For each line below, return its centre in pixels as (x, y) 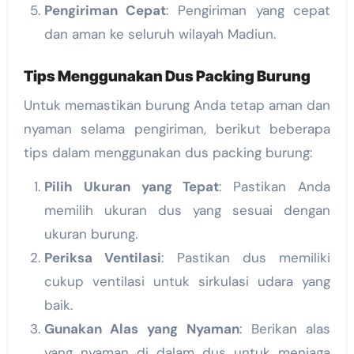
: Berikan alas (285, 329)
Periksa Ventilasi (103, 258)
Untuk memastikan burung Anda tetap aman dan (177, 105)
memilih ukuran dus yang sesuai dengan (187, 211)
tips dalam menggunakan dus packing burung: (168, 153)
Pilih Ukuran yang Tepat (132, 187)
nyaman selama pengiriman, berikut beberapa (177, 129)
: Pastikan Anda (275, 187)
